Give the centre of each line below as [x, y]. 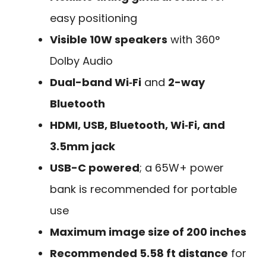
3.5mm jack [83, 146]
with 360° [194, 39]
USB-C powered [95, 167]
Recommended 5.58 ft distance [139, 253]
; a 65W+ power [182, 167]
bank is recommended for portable [143, 189]
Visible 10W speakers [109, 39]
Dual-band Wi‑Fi [96, 82]
